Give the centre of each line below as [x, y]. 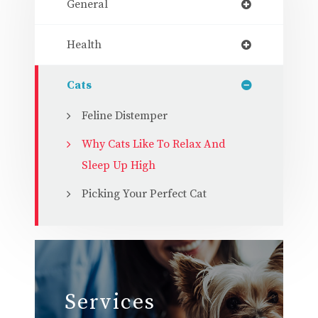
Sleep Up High [119, 165]
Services [110, 302]
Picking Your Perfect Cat [144, 193]
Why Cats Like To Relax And [154, 144]
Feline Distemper [125, 115]
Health [84, 44]
